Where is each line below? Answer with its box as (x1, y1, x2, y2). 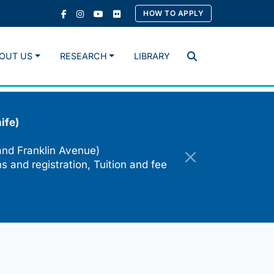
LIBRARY (134, 51, 170, 62)
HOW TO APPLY (143, 9, 204, 18)
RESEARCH (59, 51, 107, 62)
